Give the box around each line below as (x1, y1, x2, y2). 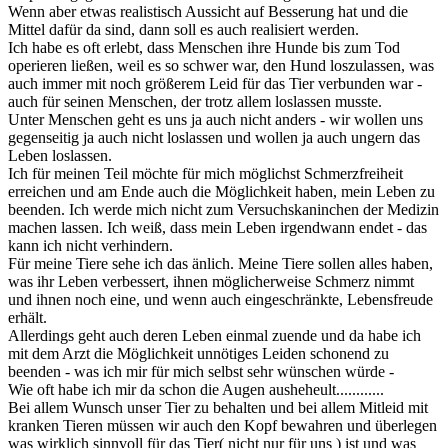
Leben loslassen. (8, 147, 112, 165)
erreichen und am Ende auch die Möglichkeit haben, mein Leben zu (8, 183, 435, 201)
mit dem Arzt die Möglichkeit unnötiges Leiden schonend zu (8, 345, 389, 363)
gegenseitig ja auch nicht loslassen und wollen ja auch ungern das (8, 129, 420, 147)
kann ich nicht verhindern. (8, 237, 173, 255)
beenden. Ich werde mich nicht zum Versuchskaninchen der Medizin (8, 201, 439, 219)
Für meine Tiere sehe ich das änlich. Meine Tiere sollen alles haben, (8, 255, 433, 273)
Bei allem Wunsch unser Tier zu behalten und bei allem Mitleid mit (8, 399, 428, 417)
